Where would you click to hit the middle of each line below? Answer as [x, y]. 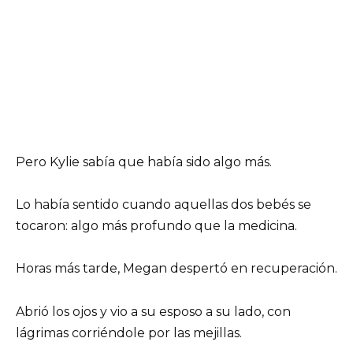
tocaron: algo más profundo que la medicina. [156, 226]
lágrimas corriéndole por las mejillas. [129, 333]
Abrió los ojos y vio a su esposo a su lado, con [153, 311]
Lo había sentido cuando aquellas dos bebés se [163, 205]
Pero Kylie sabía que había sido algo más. [144, 162]
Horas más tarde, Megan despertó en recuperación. [176, 269]
